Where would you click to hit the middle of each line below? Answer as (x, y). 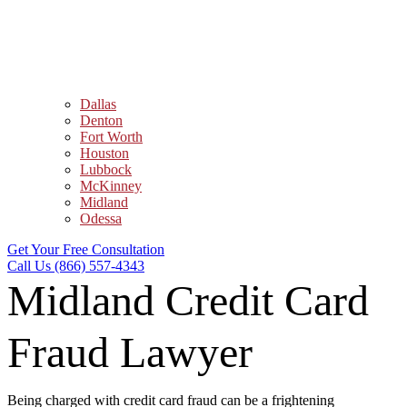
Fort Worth (111, 137)
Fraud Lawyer (130, 352)
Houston (104, 153)
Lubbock (106, 169)
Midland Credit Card (188, 300)
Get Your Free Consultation (86, 249)
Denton (101, 120)
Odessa (101, 218)
